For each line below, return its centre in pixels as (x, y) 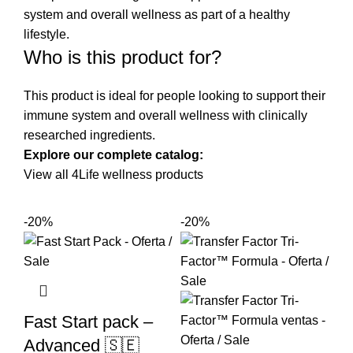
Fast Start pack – (88, 322)
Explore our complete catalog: (113, 155)
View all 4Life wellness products (113, 175)
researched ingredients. (89, 136)
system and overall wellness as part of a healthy (157, 15)
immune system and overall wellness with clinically (165, 116)
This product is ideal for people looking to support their (175, 96)
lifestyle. (46, 35)
